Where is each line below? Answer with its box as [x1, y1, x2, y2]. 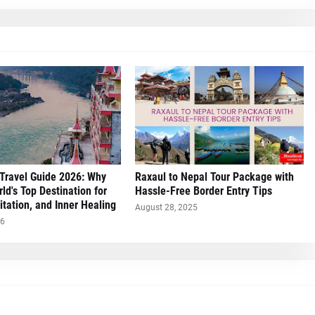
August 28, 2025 [134, 202, 198, 213]
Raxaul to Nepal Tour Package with [134, 170, 294, 184]
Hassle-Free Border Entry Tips [134, 184, 272, 198]
